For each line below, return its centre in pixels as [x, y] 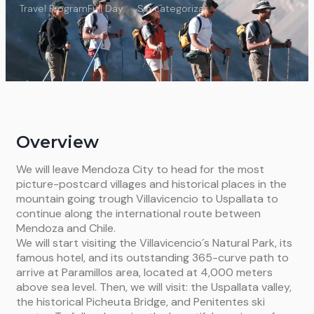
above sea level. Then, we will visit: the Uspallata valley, [154, 287]
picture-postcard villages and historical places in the [151, 184]
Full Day [105, 8]
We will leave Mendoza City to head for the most [140, 169]
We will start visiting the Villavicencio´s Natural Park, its [154, 243]
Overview [57, 142]
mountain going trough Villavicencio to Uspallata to [147, 199]
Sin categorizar [172, 8]
